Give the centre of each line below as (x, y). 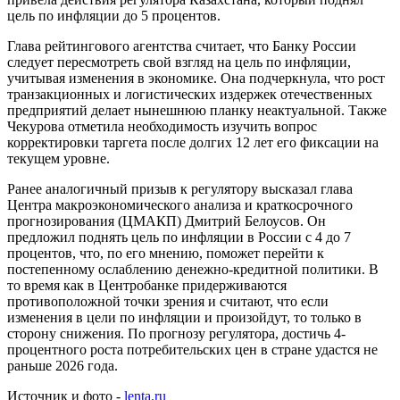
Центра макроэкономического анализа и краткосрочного (180, 205)
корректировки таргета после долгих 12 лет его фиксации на (193, 143)
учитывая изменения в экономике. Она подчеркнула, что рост (196, 79)
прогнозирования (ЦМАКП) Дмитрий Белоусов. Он (167, 221)
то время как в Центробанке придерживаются (147, 286)
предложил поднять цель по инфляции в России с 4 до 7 (179, 237)
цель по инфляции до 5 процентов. (114, 16)
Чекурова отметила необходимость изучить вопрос (162, 127)
